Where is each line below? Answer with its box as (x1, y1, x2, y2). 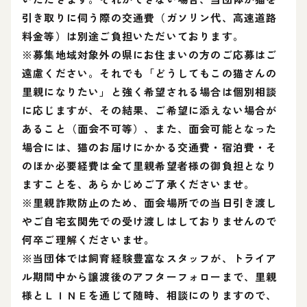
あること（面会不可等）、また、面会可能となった (22, 121, 278, 136)
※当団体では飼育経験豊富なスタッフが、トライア (22, 251, 278, 265)
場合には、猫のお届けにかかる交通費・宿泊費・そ (22, 140, 278, 154)
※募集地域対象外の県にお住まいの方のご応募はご (22, 47, 278, 62)
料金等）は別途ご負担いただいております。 (22, 29, 244, 43)
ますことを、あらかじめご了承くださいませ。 (22, 177, 256, 191)
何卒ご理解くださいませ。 (22, 232, 156, 247)
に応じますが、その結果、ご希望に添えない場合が (22, 103, 278, 117)
